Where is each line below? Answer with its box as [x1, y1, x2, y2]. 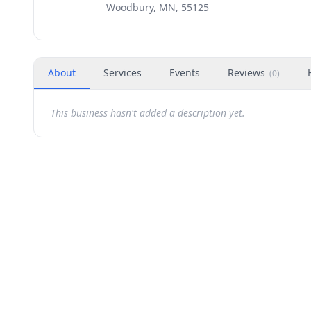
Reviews [228, 66, 265, 79]
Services [103, 66, 142, 79]
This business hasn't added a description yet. [51, 106, 245, 119]
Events [169, 66, 200, 79]
